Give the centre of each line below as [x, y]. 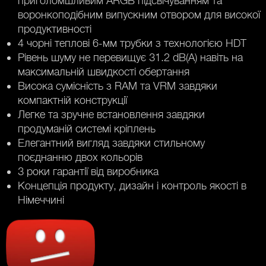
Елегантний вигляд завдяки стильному [111, 143]
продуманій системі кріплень [87, 129]
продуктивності [55, 29]
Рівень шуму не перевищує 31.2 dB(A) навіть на [130, 57]
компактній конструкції [72, 100]
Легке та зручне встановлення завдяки [111, 114]
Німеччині [41, 200]
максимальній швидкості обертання [104, 72]
